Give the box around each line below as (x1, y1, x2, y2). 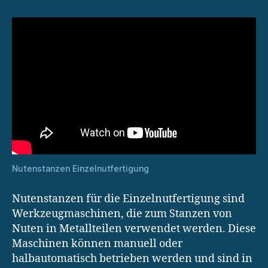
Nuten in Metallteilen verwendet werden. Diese (12, 221, 256, 236)
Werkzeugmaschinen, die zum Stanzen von (12, 206, 232, 221)
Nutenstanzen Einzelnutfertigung (12, 163, 149, 173)
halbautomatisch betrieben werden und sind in (12, 251, 252, 266)
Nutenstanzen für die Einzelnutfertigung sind (12, 191, 245, 206)
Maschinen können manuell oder (12, 236, 182, 251)
